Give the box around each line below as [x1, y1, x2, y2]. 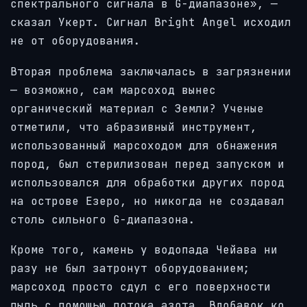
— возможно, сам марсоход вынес [10, 82, 216, 97]
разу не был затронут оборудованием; [10, 261, 250, 276]
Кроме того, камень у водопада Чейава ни [10, 243, 278, 258]
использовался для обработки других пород [10, 175, 284, 190]
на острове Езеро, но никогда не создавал [10, 193, 284, 208]
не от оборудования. [10, 33, 140, 48]
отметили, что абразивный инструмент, [10, 119, 257, 134]
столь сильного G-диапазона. [10, 212, 195, 227]
